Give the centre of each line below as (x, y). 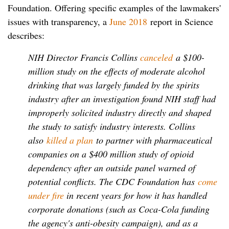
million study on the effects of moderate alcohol (117, 71)
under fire (46, 195)
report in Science (180, 21)
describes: (26, 35)
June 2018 (128, 21)
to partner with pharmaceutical (153, 140)
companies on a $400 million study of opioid (111, 154)
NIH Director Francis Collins (84, 57)
